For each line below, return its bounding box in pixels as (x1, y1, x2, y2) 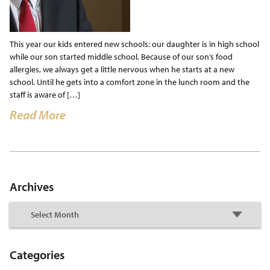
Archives (9, 179, 54, 194)
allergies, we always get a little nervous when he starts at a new (9, 63, 234, 75)
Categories (9, 247, 64, 262)
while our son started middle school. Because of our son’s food (9, 51, 233, 62)
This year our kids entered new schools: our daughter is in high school (9, 38, 259, 49)
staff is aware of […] (9, 89, 80, 100)
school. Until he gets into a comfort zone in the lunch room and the (9, 76, 250, 87)
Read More (9, 107, 66, 122)
